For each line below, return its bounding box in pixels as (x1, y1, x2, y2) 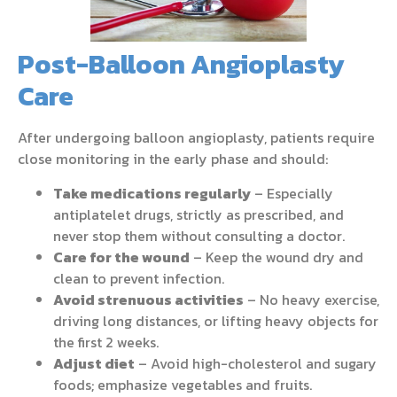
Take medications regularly (53, 182, 251, 204)
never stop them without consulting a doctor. (53, 224, 345, 246)
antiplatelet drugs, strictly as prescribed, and (53, 203, 344, 225)
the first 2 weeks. (53, 331, 159, 353)
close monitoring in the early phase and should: (18, 148, 328, 170)
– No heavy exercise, (244, 288, 379, 310)
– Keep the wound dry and (190, 245, 363, 268)
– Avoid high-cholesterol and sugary (135, 352, 377, 374)
